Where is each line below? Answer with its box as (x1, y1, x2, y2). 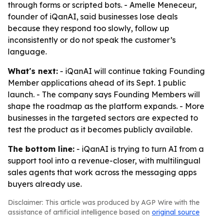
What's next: (8, 66, 58, 76)
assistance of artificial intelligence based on (8, 208, 152, 217)
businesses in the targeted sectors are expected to (8, 113, 198, 123)
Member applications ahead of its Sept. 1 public (8, 78, 186, 88)
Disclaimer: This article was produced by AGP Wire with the (8, 198, 200, 207)
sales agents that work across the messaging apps (8, 167, 197, 177)
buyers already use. (8, 179, 82, 189)
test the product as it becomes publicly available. (8, 125, 192, 134)
